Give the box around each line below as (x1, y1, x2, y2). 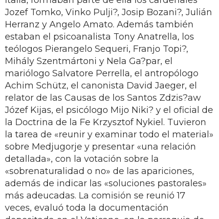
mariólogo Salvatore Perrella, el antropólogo (5, 67, 198, 79)
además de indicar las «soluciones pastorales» (5, 177, 207, 189)
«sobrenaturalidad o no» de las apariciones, (5, 165, 194, 176)
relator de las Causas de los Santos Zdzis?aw (5, 92, 201, 103)
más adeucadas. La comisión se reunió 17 (5, 190, 185, 201)
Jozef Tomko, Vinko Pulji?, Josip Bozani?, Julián (5, 6, 212, 18)
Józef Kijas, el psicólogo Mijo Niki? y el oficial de (5, 104, 213, 115)
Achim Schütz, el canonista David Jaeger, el (5, 80, 197, 91)
